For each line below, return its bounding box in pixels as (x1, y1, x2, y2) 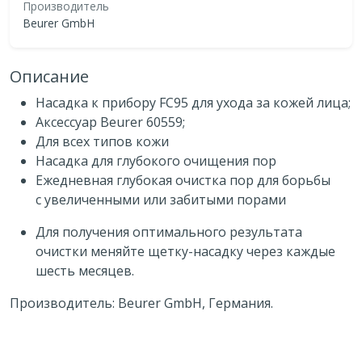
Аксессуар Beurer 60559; (36, 112, 185, 131)
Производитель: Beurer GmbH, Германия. (10, 293, 273, 312)
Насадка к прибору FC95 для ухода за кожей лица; (36, 93, 351, 112)
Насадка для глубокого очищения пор (36, 151, 276, 170)
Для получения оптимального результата (36, 222, 302, 241)
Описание (10, 65, 89, 87)
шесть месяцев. (36, 261, 134, 280)
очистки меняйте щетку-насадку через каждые (36, 242, 335, 260)
